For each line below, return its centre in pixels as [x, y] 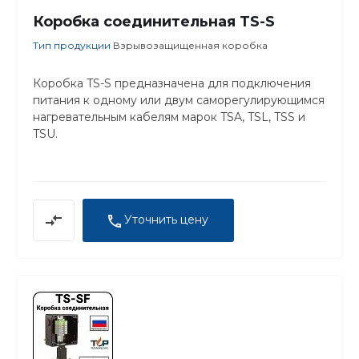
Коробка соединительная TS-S [154, 22]
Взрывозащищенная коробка [190, 46]
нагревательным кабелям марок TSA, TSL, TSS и [169, 117]
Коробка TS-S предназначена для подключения [172, 84]
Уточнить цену [166, 220]
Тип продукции [73, 46]
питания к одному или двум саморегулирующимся [179, 101]
